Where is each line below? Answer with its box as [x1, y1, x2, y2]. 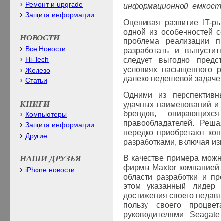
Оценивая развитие [123, 18, 203, 27]
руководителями [123, 210, 190, 219]
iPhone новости [25, 166, 74, 174]
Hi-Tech [25, 56, 49, 64]
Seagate [190, 210, 220, 219]
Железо [25, 66, 50, 74]
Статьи [25, 76, 47, 84]
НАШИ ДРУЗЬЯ [20, 154, 81, 164]
